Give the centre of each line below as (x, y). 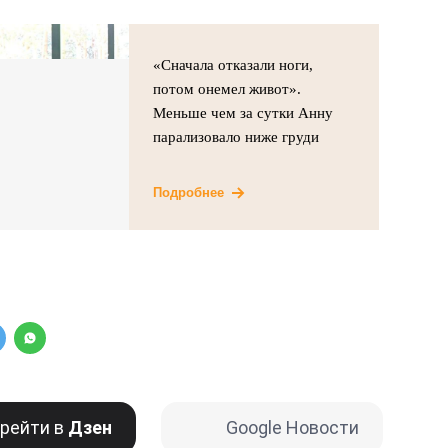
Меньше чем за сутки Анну (243, 112)
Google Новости (292, 428)
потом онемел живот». (227, 88)
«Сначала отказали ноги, (233, 64)
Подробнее (189, 192)
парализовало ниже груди (238, 136)
